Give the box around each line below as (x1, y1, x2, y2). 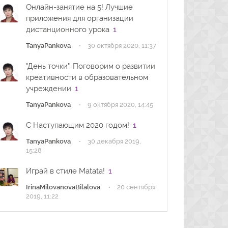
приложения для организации (25, 14, 133, 23)
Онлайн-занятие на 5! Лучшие (25, 3, 133, 12)
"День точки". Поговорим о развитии (25, 62, 155, 71)
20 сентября (117, 183, 155, 191)
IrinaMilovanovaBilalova (25, 183, 100, 191)
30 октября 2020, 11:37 (87, 42, 156, 49)
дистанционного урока (25, 25, 109, 34)
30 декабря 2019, (87, 137, 141, 145)
